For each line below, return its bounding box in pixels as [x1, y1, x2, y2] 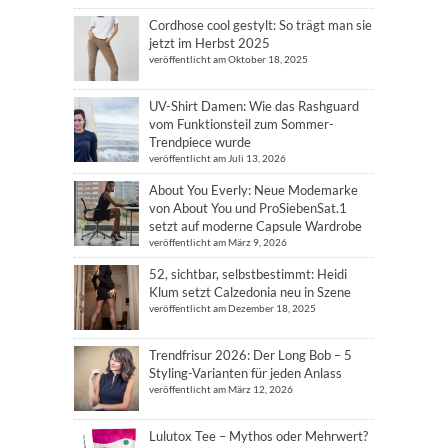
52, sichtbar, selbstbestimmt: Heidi [149, 266, 347, 282]
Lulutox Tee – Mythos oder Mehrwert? [149, 428, 368, 444]
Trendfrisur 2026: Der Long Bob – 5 [149, 347, 352, 363]
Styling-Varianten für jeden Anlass [149, 365, 342, 381]
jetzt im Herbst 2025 [149, 35, 270, 51]
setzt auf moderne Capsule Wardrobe [149, 218, 362, 234]
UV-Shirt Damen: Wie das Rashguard [149, 98, 359, 114]
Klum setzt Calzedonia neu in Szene [149, 284, 351, 300]
